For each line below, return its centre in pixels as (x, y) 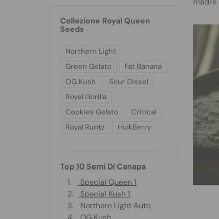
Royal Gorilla (86, 97)
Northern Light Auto (114, 205)
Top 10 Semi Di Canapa (103, 166)
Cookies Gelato (92, 112)
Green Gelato (88, 66)
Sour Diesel (129, 81)
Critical (144, 112)
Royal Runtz (85, 127)
